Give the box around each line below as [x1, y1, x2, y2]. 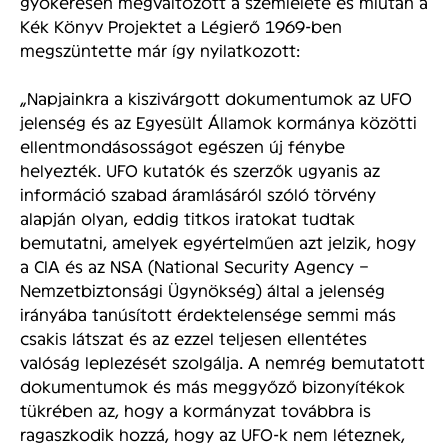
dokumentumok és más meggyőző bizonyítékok [20, 375, 405, 395]
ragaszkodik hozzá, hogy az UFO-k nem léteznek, [20, 423, 405, 443]
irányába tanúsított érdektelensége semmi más [20, 303, 396, 323]
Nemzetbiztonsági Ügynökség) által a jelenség [20, 279, 385, 299]
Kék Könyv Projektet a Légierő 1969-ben [20, 15, 342, 35]
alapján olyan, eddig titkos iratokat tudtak [20, 207, 355, 227]
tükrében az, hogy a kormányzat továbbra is [20, 399, 371, 419]
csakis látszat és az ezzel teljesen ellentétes [20, 327, 367, 347]
